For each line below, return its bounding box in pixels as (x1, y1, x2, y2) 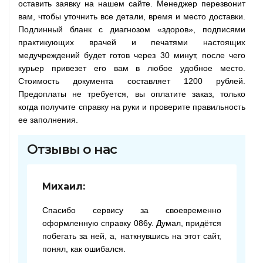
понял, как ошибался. (42, 244, 126, 254)
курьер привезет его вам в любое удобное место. (18, 63, 245, 73)
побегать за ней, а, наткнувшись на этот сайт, (42, 231, 221, 241)
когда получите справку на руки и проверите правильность (18, 102, 245, 112)
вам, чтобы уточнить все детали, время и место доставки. (18, 12, 245, 21)
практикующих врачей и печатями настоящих (18, 38, 245, 47)
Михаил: (42, 181, 86, 192)
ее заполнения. (18, 115, 78, 124)
